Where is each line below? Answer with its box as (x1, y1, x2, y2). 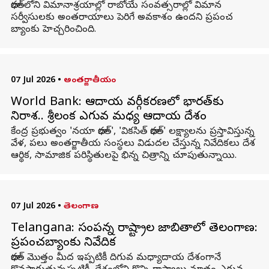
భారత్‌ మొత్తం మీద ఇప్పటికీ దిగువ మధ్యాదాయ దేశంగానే (10, 252, 221, 265)
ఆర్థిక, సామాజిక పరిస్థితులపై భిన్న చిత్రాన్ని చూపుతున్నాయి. (10, 150, 237, 163)
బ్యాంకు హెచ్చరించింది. (10, 23, 96, 37)
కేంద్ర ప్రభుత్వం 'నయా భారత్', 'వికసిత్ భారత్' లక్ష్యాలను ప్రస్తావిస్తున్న (10, 125, 255, 139)
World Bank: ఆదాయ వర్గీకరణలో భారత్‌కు (10, 95, 223, 111)
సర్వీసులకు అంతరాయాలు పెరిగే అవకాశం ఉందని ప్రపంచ (10, 11, 233, 25)
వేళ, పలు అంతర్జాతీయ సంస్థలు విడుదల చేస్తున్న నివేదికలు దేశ (10, 138, 255, 151)
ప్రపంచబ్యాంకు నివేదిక (10, 235, 116, 252)
